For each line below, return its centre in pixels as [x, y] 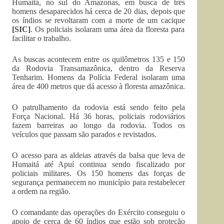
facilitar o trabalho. [41, 38]
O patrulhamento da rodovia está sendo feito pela [99, 107]
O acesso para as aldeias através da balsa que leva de [99, 155]
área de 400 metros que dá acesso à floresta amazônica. [98, 86]
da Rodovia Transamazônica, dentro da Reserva [99, 68]
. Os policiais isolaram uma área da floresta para [108, 29]
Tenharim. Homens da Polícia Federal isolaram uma [99, 77]
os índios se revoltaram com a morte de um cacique [99, 20]
